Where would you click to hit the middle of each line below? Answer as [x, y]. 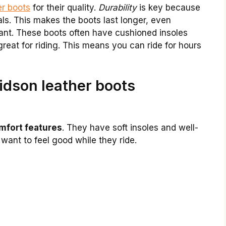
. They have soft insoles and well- [130, 128]
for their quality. [64, 7]
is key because [168, 7]
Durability [118, 7]
